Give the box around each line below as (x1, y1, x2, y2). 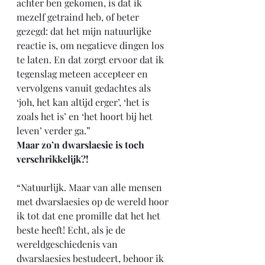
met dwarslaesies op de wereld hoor (17, 195, 171, 208)
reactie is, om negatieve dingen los (17, 39, 166, 51)
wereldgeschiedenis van (17, 238, 120, 250)
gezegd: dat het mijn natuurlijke (17, 25, 154, 37)
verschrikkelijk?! (17, 153, 89, 165)
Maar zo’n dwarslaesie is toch (17, 138, 147, 151)
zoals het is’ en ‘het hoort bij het (17, 110, 155, 122)
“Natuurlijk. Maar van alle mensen (17, 181, 164, 193)
